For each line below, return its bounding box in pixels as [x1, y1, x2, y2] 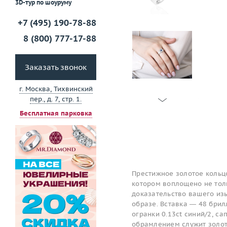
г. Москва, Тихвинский [19, 85, 93, 94]
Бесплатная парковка [19, 109, 92, 118]
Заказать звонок [25, 62, 87, 72]
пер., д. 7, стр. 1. [30, 95, 82, 104]
